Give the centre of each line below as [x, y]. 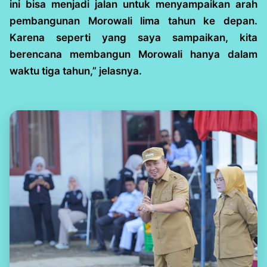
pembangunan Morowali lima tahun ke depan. [133, 21]
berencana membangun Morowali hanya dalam [133, 54]
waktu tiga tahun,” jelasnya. [76, 71]
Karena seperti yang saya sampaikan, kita [133, 37]
